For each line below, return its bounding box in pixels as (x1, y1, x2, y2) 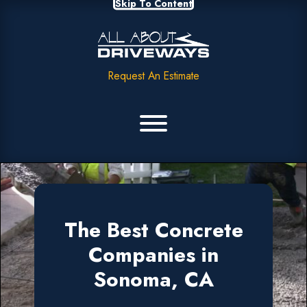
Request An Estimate (108, 67, 199, 84)
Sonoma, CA (93, 264, 214, 294)
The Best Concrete (64, 214, 243, 245)
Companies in (88, 239, 219, 269)
